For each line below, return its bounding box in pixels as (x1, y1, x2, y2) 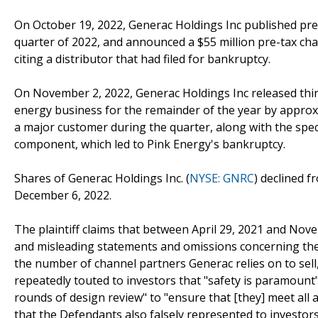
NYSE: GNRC (190, 170, 254, 186)
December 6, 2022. (14, 187, 111, 203)
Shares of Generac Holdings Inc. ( (14, 170, 190, 186)
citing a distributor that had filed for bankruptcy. (14, 50, 270, 67)
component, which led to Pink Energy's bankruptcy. (14, 136, 285, 152)
